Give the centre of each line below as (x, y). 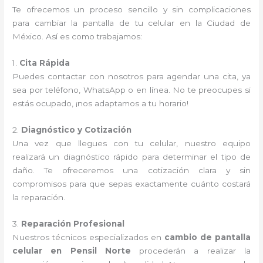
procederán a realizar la (195, 250)
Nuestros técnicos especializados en (88, 237)
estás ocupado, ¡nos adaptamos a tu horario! (101, 103)
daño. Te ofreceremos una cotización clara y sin (131, 170)
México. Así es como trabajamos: (77, 37)
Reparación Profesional (73, 223)
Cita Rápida (45, 63)
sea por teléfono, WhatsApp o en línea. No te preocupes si (131, 90)
